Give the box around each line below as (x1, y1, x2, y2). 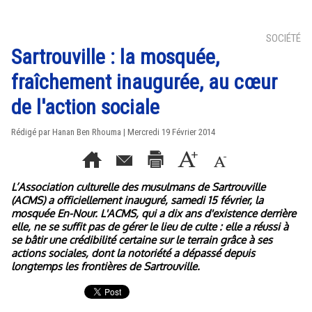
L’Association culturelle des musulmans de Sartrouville (11, 180, 265, 194)
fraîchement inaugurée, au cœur (11, 70, 277, 94)
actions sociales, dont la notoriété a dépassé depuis (11, 247, 255, 260)
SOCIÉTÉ (266, 32, 301, 45)
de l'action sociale (11, 95, 159, 119)
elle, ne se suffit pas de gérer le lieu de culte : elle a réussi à (11, 220, 288, 233)
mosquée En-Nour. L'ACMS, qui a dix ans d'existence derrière (11, 207, 296, 220)
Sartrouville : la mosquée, (11, 45, 219, 69)
